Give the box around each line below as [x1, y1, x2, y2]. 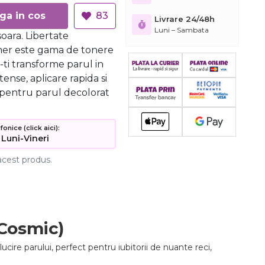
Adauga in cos [27, 10, 46, 21]
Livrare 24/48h [154, 14, 215, 24]
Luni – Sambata [154, 25, 209, 34]
